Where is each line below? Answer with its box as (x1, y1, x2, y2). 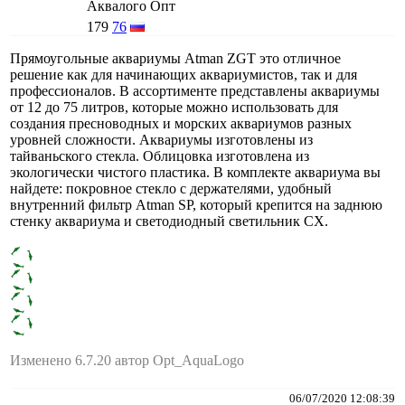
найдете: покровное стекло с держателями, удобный (10, 180, 332, 196)
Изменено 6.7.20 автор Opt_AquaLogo (10, 352, 244, 368)
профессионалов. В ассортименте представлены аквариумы (10, 82, 380, 99)
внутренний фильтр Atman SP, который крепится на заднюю (10, 196, 382, 212)
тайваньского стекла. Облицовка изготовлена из (10, 147, 309, 164)
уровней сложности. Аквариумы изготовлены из (10, 131, 313, 147)
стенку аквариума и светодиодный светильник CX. (10, 212, 328, 229)
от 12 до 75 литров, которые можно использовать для (10, 99, 338, 115)
